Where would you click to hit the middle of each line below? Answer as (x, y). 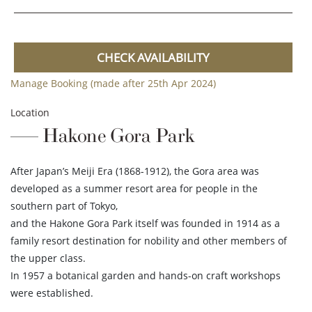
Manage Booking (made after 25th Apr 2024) (113, 84)
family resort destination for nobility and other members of (149, 241)
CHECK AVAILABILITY (153, 58)
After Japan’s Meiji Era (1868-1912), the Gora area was (135, 171)
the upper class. (48, 258)
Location (30, 113)
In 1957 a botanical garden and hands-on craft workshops (146, 276)
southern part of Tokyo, (64, 206)
